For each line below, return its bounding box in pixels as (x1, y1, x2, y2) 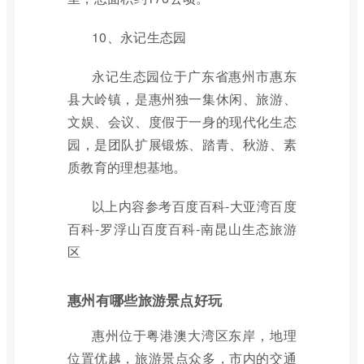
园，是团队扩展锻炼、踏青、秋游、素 (67, 135, 297, 154)
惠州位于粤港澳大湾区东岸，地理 (92, 326, 297, 344)
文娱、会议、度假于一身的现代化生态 (67, 112, 297, 131)
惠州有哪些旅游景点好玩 (67, 290, 223, 310)
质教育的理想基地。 (67, 158, 187, 176)
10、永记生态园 (92, 28, 187, 46)
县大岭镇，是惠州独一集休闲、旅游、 (67, 89, 297, 108)
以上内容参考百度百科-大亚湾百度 (92, 197, 297, 215)
